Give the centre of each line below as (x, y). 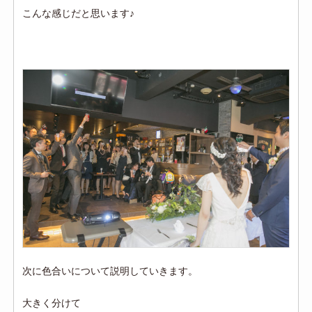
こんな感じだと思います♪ (79, 14)
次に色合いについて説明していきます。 (110, 271)
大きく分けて (52, 303)
